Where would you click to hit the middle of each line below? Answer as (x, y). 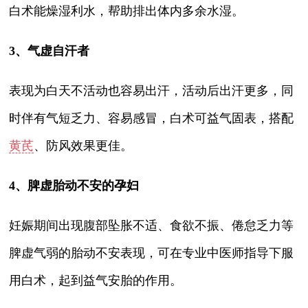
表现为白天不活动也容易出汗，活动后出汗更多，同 (152, 90)
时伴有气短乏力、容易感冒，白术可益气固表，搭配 (152, 118)
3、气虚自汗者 (49, 51)
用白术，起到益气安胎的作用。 (96, 280)
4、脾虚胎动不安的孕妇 (74, 185)
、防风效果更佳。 (84, 145)
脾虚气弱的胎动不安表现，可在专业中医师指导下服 (152, 253)
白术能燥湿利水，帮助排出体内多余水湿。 (127, 11)
